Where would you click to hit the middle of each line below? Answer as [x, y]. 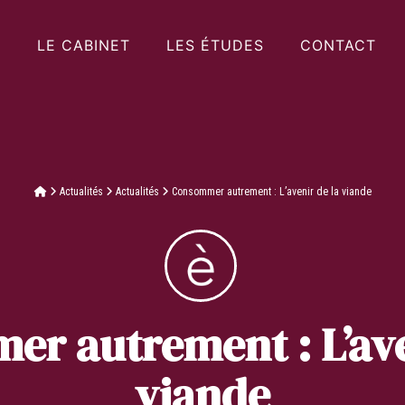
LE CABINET [83, 45]
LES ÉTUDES [215, 45]
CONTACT [338, 45]
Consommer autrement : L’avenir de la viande [271, 192]
